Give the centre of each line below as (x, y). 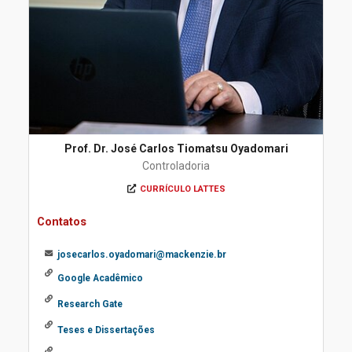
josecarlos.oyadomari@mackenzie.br (142, 255)
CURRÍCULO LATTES (182, 189)
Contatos (62, 222)
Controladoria (176, 166)
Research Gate (90, 304)
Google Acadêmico (100, 278)
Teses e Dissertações (106, 330)
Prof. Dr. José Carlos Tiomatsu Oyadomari (176, 148)
